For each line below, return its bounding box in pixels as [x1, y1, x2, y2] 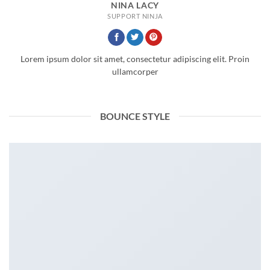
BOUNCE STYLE [100, 110, 170, 122]
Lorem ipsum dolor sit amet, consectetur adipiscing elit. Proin [20, 54, 250, 64]
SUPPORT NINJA [107, 11, 163, 20]
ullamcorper [111, 67, 159, 77]
